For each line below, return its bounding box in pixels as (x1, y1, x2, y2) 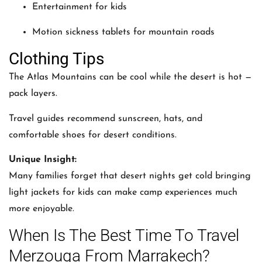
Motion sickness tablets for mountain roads (32, 27, 215, 37)
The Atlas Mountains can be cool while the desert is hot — (9, 73, 251, 82)
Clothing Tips (9, 49, 104, 69)
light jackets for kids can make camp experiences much (9, 187, 237, 197)
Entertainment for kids (32, 2, 127, 12)
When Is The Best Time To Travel (9, 226, 239, 246)
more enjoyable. (9, 204, 74, 213)
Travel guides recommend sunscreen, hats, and (9, 113, 202, 123)
